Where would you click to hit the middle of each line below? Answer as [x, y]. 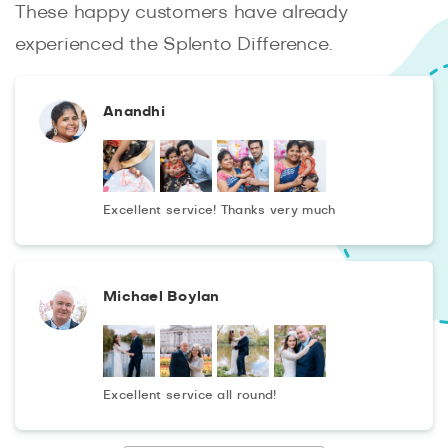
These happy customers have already [181, 12]
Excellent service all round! [190, 394]
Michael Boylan [161, 296]
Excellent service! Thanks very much [219, 209]
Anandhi [134, 111]
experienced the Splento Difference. [174, 44]
